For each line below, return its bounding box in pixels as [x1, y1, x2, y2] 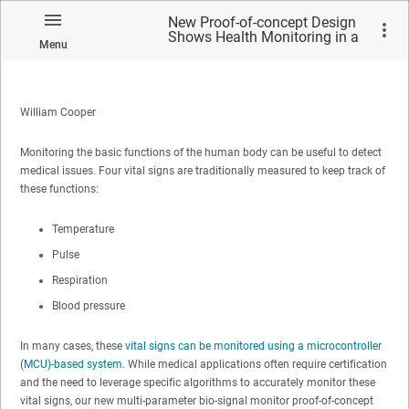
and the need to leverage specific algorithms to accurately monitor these [20, 375, 375, 389]
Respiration [52, 273, 108, 287]
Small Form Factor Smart [168, 43, 330, 60]
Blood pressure [52, 299, 125, 312]
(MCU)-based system [20, 357, 122, 371]
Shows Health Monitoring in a [168, 28, 359, 46]
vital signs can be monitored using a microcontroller [125, 339, 382, 352]
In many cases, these [20, 339, 125, 352]
